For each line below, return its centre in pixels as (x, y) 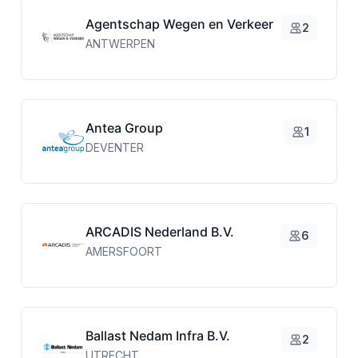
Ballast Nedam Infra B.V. (157, 335)
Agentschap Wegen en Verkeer (179, 24)
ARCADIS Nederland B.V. (159, 231)
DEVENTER (114, 147)
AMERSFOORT (123, 251)
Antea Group (124, 127)
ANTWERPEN (120, 43)
